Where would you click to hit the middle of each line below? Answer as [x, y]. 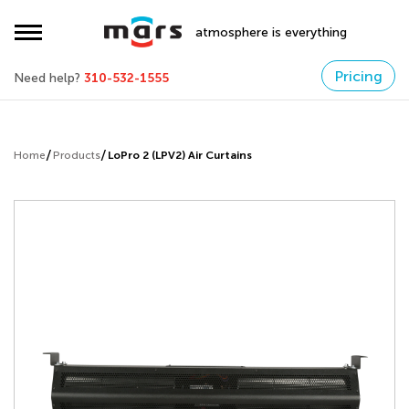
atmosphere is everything [271, 32]
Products [77, 155]
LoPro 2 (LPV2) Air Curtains [180, 155]
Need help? [47, 78]
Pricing [358, 76]
